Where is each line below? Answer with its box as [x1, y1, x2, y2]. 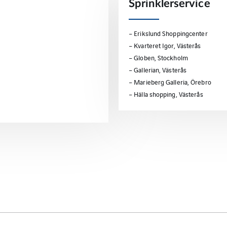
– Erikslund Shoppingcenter [129, 28, 208, 38]
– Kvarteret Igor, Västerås [129, 41, 201, 50]
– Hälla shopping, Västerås [129, 89, 203, 99]
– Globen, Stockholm [129, 53, 188, 62]
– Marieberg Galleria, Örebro [129, 77, 211, 87]
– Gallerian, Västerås [129, 65, 187, 74]
